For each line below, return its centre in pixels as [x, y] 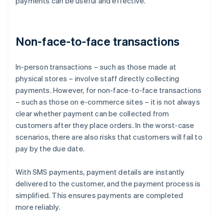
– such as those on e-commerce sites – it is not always [108, 102]
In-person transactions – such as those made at [96, 67]
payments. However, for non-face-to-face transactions [109, 90]
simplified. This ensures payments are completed [100, 195]
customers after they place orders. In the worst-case [105, 125]
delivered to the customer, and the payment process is [108, 184]
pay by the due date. [50, 149]
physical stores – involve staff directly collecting [98, 79]
